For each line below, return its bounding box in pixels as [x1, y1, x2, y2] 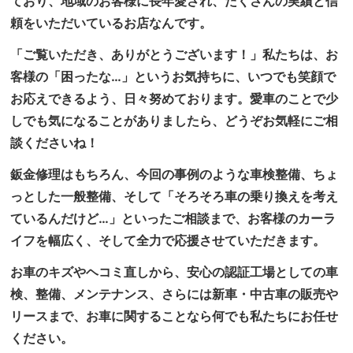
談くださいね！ [10, 135, 99, 150]
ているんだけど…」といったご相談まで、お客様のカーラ [10, 210, 336, 226]
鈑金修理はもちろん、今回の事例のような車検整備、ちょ [10, 166, 339, 182]
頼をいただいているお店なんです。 [10, 15, 213, 31]
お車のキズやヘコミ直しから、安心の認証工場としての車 [10, 264, 339, 280]
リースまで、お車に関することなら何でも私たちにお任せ [10, 308, 339, 324]
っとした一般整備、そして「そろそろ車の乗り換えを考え [10, 188, 339, 204]
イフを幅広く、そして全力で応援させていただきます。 [10, 232, 326, 248]
